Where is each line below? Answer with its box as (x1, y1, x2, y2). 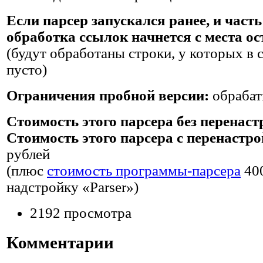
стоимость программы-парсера (47, 163, 241, 178)
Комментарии (6, 232, 114, 252)
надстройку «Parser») (6, 179, 139, 195)
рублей (6, 146, 50, 162)
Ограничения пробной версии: (6, 87, 209, 103)
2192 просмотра (30, 205, 131, 221)
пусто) (6, 62, 47, 77)
